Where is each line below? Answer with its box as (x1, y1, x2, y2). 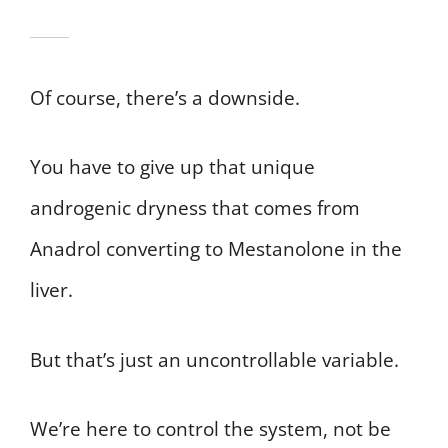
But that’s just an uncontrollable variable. (30, 346, 399, 373)
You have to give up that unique (30, 154, 315, 181)
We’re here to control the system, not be (30, 416, 391, 443)
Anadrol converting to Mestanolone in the (30, 236, 402, 263)
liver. (30, 277, 73, 304)
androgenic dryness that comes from (30, 195, 360, 222)
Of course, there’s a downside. (30, 84, 300, 111)
